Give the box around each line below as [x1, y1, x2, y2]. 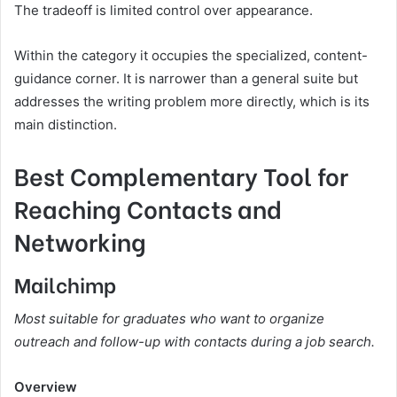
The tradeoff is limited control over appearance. [14, 2, 313, 19]
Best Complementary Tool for [14, 158, 348, 193]
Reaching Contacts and [14, 191, 282, 226]
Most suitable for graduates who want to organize [14, 310, 324, 328]
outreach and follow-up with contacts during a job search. [14, 333, 375, 351]
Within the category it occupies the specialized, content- [14, 47, 368, 65]
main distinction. [14, 116, 117, 134]
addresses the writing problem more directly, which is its [14, 93, 370, 111]
